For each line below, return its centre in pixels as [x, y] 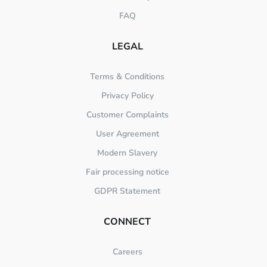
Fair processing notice [127, 172]
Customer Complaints [127, 115]
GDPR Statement [128, 191]
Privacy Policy [127, 96]
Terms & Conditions [128, 77]
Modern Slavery [128, 153]
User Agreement [127, 134]
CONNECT [128, 222]
